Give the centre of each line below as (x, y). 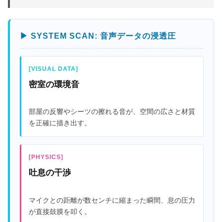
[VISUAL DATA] (54, 69)
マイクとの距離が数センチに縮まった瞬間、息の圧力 (112, 200)
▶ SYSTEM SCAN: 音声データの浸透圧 (98, 36)
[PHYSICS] (46, 157)
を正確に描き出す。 (60, 123)
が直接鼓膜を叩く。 (60, 212)
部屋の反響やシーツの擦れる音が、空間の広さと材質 (112, 112)
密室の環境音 (54, 84)
